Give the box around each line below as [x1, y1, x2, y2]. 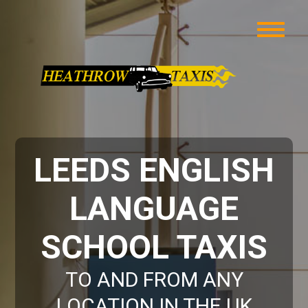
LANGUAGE [69, 189, 239, 228]
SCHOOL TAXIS [41, 228, 267, 267]
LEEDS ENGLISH [34, 151, 274, 190]
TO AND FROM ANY [65, 267, 243, 291]
